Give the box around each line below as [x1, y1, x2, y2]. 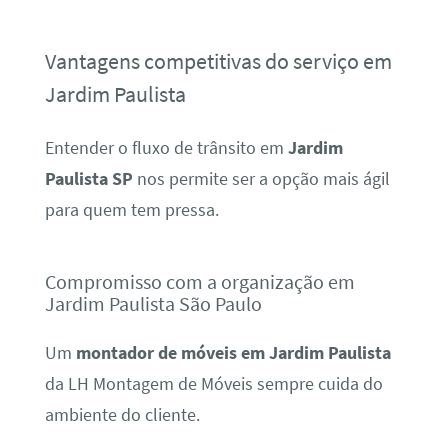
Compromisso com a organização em [44, 269, 355, 295]
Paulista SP [44, 168, 133, 191]
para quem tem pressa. [44, 199, 219, 222]
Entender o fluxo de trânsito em [44, 137, 288, 160]
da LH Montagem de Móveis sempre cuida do [44, 372, 383, 395]
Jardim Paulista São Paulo [44, 291, 262, 317]
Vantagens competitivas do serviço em [44, 46, 392, 75]
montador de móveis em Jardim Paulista [75, 341, 391, 364]
